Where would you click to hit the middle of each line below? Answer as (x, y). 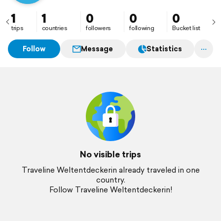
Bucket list (186, 28)
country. (110, 180)
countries (55, 28)
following (142, 28)
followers (98, 28)
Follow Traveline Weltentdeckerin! (110, 190)
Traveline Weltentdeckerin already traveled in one (110, 170)
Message (97, 49)
